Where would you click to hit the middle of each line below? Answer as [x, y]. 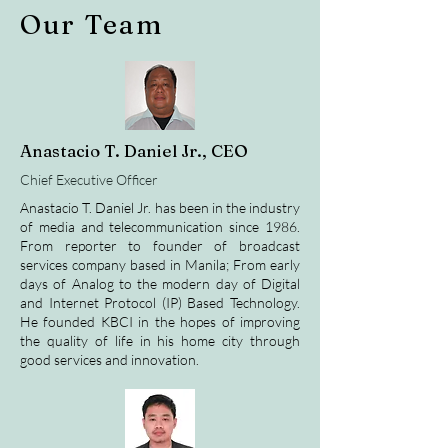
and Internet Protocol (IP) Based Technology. [160, 302]
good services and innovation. [109, 359]
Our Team [92, 24]
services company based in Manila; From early [160, 264]
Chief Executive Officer [89, 179]
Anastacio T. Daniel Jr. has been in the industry [160, 207]
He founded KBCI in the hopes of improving [160, 321]
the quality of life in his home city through [160, 340]
